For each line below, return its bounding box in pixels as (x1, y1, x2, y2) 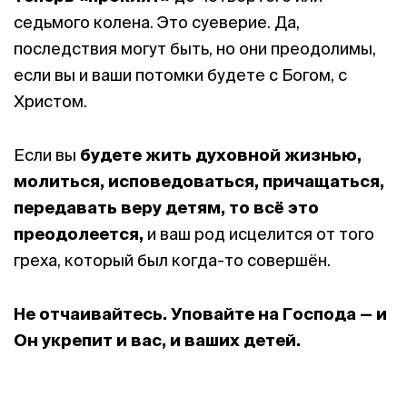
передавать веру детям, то (14, 198, 253, 217)
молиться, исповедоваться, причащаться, (14, 172, 384, 191)
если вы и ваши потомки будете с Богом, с (14, 65, 347, 84)
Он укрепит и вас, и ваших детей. (14, 331, 301, 350)
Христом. (14, 92, 87, 111)
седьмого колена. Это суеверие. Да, (14, 13, 300, 32)
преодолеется (14, 224, 139, 243)
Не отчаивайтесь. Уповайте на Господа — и (14, 304, 387, 323)
